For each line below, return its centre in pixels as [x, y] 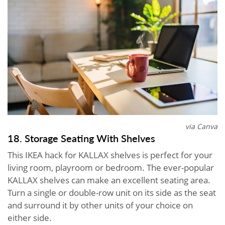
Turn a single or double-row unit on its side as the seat [112, 192]
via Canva [201, 126]
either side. [30, 217]
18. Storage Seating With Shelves [81, 138]
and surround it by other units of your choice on [100, 205]
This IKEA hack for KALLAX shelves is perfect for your [110, 155]
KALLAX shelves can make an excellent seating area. [109, 180]
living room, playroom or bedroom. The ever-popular [111, 167]
